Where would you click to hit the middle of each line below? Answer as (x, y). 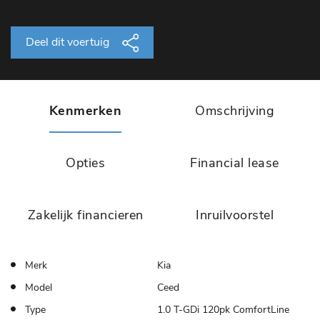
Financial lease (235, 162)
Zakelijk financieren (85, 215)
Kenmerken (85, 110)
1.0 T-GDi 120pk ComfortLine (223, 309)
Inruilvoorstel (235, 215)
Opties (85, 162)
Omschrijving (235, 110)
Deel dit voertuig (69, 42)
